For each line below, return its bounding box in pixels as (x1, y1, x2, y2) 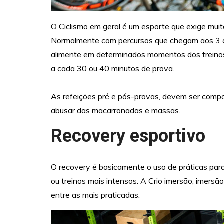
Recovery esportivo (51, 125, 205, 147)
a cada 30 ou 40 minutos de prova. (51, 63, 174, 74)
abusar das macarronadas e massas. (51, 105, 180, 116)
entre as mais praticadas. (51, 189, 140, 200)
